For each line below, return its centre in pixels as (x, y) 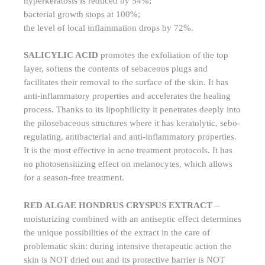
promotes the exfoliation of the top (163, 55)
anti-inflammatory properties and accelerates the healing (127, 96)
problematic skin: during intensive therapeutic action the (127, 246)
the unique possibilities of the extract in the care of (117, 232)
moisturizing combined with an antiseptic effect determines (132, 219)
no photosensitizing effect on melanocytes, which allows (128, 164)
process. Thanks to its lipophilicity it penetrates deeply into (132, 110)
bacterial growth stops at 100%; (82, 14)
